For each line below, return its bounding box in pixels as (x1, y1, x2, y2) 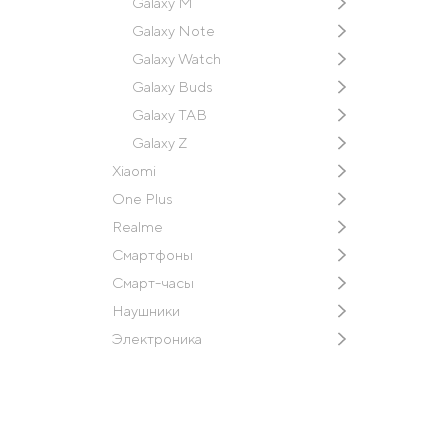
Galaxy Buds (132, 77, 213, 95)
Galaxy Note (132, 21, 215, 39)
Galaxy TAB (132, 105, 207, 123)
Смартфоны (112, 245, 193, 263)
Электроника (112, 329, 202, 347)
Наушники (112, 301, 180, 319)
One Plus (112, 189, 173, 207)
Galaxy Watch (132, 49, 221, 67)
